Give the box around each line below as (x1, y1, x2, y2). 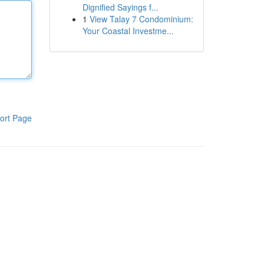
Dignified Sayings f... (82, 1, 159, 13)
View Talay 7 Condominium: (89, 13, 193, 25)
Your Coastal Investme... (82, 25, 174, 37)
